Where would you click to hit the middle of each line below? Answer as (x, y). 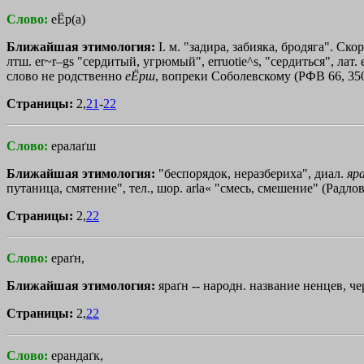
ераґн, (68, 258)
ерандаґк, (77, 355)
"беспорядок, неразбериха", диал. (253, 173)
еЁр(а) (68, 19)
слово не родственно (66, 76)
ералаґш (74, 145)
